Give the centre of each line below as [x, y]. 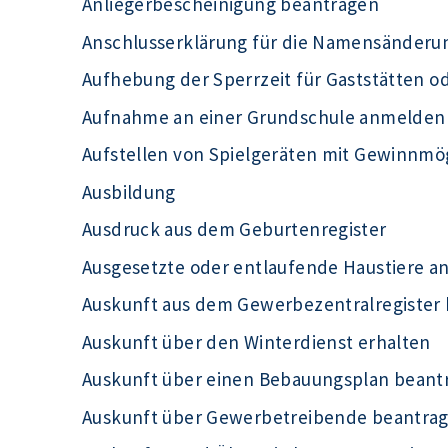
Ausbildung [129, 191]
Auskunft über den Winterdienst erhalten [256, 341]
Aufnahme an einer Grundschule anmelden [264, 116]
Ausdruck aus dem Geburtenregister [234, 229]
